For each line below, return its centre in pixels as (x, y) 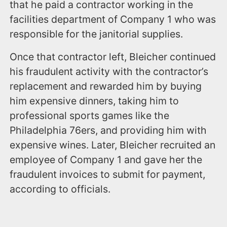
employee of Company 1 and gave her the (106, 159)
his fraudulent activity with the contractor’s (109, 71)
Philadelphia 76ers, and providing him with (108, 130)
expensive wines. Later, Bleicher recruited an (113, 145)
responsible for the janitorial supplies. (97, 34)
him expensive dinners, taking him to (94, 101)
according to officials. (60, 189)
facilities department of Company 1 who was (113, 19)
